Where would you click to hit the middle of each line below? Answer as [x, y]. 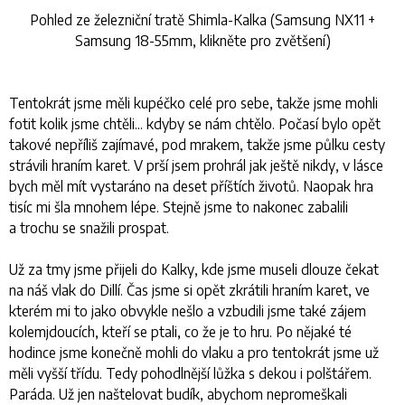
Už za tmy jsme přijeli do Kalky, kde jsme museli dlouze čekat [194, 268]
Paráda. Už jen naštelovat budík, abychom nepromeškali [178, 393]
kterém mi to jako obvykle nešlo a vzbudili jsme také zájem [188, 310]
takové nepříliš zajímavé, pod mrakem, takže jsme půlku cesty [197, 144]
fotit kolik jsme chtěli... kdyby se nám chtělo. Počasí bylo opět [195, 123]
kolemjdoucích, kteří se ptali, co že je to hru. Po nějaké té [180, 331]
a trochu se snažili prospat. [89, 227]
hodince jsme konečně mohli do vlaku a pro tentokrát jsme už [194, 352]
